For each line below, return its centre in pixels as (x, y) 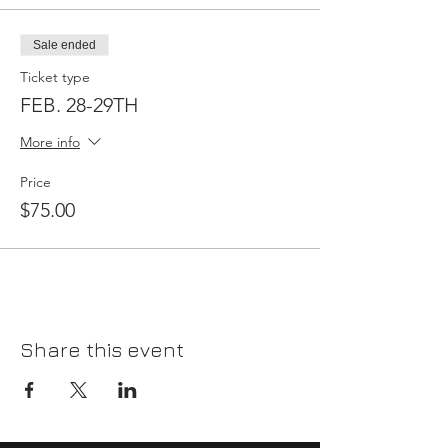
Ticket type (55, 77)
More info (50, 142)
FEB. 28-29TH (79, 105)
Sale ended (64, 45)
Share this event (102, 349)
